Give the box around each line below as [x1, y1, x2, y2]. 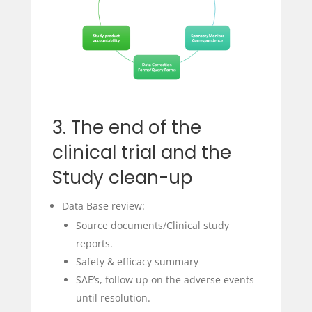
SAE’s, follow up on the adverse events [75, 273, 254, 287]
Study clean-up [52, 165, 193, 191]
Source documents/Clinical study [75, 219, 229, 233]
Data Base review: [61, 199, 145, 213]
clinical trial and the [52, 140, 231, 166]
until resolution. [75, 291, 150, 305]
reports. [75, 237, 113, 251]
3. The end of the [52, 115, 201, 141]
